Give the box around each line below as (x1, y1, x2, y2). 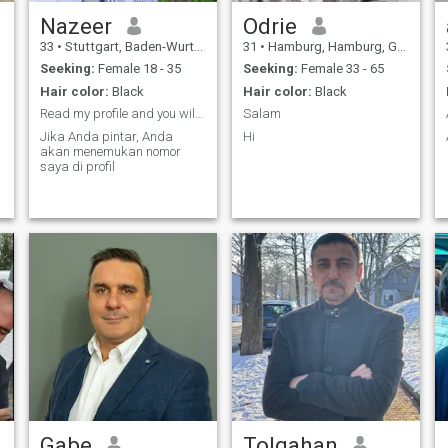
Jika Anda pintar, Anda (39, 128, 173, 144)
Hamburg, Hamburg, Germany (264, 38, 397, 54)
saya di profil (39, 158, 115, 174)
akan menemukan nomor (39, 143, 181, 159)
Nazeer (39, 12, 112, 39)
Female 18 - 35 (94, 61, 181, 77)
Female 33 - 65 (297, 61, 384, 77)
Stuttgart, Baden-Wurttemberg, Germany (61, 38, 194, 54)
